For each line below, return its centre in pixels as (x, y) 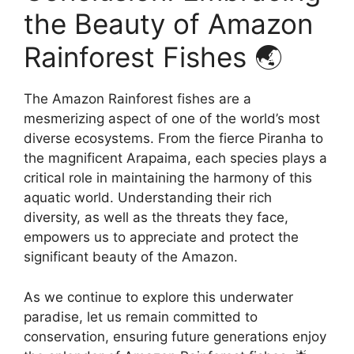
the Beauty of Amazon (168, 24)
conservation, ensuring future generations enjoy (175, 336)
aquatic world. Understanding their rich (148, 198)
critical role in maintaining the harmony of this (168, 178)
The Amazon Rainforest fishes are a (137, 99)
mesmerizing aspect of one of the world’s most (172, 119)
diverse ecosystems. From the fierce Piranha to (173, 139)
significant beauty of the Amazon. (131, 257)
